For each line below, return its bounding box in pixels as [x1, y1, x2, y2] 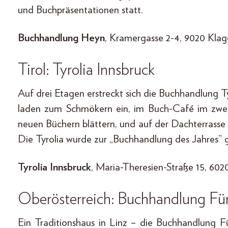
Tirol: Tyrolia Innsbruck [18, 61, 155, 78]
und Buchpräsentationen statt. [18, 4, 143, 15]
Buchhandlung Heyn [18, 32, 105, 43]
